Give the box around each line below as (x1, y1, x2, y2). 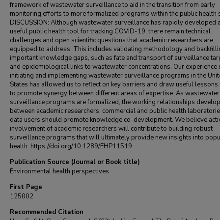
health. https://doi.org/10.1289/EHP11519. (10, 142, 134, 151)
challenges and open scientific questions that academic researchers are (10, 36, 213, 45)
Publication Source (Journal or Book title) (10, 158, 140, 166)
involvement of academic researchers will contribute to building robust (10, 124, 213, 133)
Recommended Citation (10, 208, 83, 217)
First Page (10, 183, 42, 192)
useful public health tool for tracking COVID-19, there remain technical (10, 27, 211, 36)
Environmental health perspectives (10, 167, 109, 176)
